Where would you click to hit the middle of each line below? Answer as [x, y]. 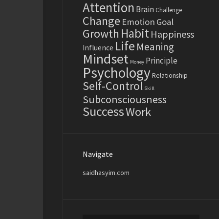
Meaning [155, 46]
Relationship [170, 75]
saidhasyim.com [106, 172]
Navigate [98, 154]
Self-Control [113, 86]
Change [101, 21]
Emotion [138, 22]
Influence [98, 47]
